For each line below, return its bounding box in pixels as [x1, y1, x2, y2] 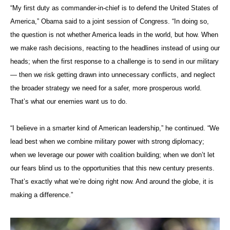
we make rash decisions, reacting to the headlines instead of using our [10, 44, 220, 52]
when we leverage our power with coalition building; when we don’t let [10, 151, 215, 159]
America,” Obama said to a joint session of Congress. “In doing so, [10, 17, 209, 25]
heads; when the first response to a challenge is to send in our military [10, 57, 219, 65]
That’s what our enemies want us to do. [10, 98, 127, 105]
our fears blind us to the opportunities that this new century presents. [10, 164, 215, 172]
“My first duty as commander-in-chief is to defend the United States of [10, 4, 218, 12]
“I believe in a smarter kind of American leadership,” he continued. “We [10, 124, 219, 132]
